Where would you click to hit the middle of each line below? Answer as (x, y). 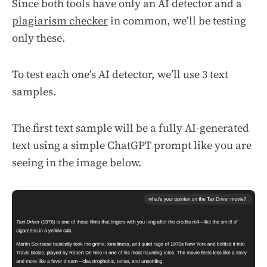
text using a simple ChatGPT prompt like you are (132, 145)
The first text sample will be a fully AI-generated (131, 128)
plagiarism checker (60, 20)
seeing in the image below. (77, 162)
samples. (34, 91)
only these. (39, 38)
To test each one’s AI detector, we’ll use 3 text (120, 74)
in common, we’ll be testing (177, 20)
